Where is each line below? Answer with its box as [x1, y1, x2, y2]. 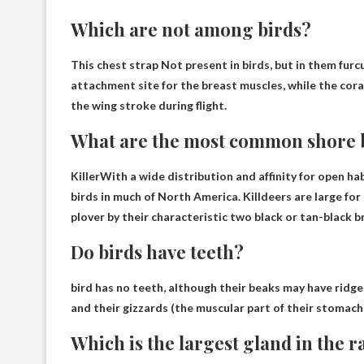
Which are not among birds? [71, 16, 311, 41]
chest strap [97, 57, 158, 71]
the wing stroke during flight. [71, 97, 227, 112]
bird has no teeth [71, 279, 163, 294]
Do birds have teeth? [71, 239, 244, 264]
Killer [71, 168, 100, 183]
